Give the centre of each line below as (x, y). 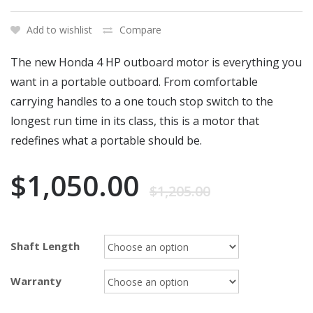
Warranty (36, 281)
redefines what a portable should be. (106, 141)
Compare (140, 30)
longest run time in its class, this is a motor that (135, 121)
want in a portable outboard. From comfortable (134, 82)
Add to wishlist (59, 30)
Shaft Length (45, 246)
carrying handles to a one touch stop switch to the (142, 102)
